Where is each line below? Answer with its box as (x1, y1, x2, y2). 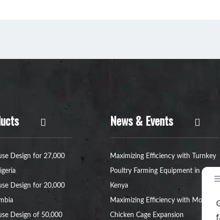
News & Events (110, 111, 173, 130)
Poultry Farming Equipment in (110, 167, 200, 175)
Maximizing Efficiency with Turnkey (110, 153, 216, 160)
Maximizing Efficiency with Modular (110, 197, 218, 204)
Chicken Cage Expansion (110, 212, 184, 219)
